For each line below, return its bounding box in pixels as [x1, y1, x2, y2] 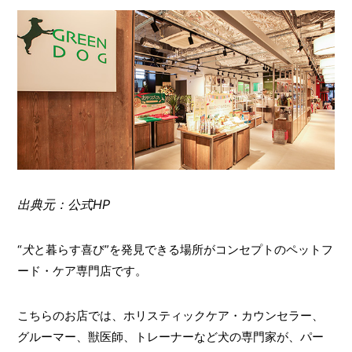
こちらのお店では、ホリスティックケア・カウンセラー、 [16, 307, 324, 323]
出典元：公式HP [16, 196, 110, 212]
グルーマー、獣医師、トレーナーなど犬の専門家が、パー [16, 328, 324, 344]
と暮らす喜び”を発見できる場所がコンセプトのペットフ [33, 241, 333, 257]
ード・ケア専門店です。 [16, 262, 147, 278]
